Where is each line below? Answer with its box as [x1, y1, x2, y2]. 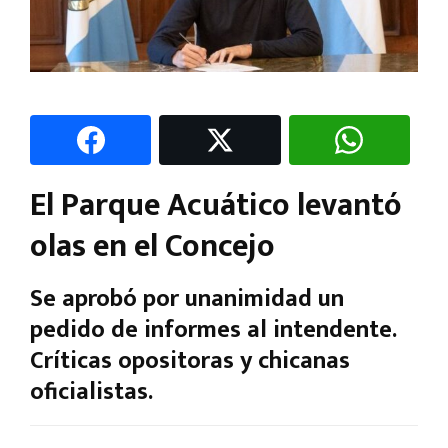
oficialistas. [30, 371, 153, 412]
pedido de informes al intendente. [30, 309, 396, 350]
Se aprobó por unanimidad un [30, 278, 344, 319]
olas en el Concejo [30, 219, 275, 273]
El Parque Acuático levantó [30, 178, 402, 232]
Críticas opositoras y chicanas [30, 340, 350, 381]
